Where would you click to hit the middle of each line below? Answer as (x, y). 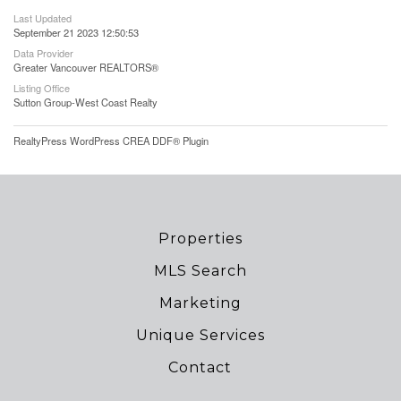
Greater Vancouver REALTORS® (86, 67)
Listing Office (42, 88)
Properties (200, 239)
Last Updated (43, 18)
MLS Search (200, 271)
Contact (200, 367)
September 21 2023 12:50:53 (76, 32)
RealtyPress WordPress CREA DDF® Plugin (111, 141)
